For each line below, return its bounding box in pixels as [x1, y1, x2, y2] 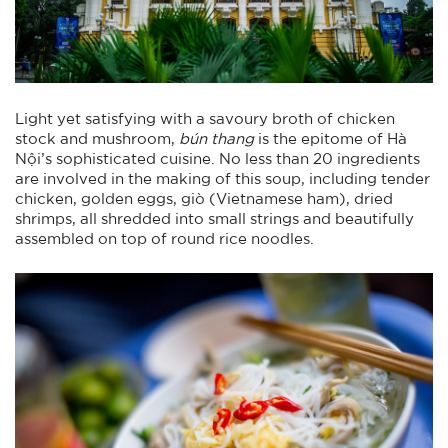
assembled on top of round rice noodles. [15, 230, 314, 247]
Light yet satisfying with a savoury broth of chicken [15, 110, 395, 127]
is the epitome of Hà [258, 130, 407, 147]
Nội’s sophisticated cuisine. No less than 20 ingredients [15, 150, 420, 167]
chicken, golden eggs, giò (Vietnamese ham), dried [15, 190, 393, 207]
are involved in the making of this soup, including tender [15, 170, 430, 187]
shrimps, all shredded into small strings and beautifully [15, 210, 414, 227]
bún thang [179, 130, 258, 147]
